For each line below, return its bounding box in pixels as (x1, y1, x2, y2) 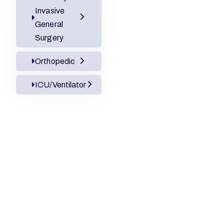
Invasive (35, 6, 64, 15)
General (35, 20, 63, 28)
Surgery (35, 33, 63, 42)
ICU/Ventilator (35, 80, 86, 89)
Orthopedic (35, 57, 75, 65)
